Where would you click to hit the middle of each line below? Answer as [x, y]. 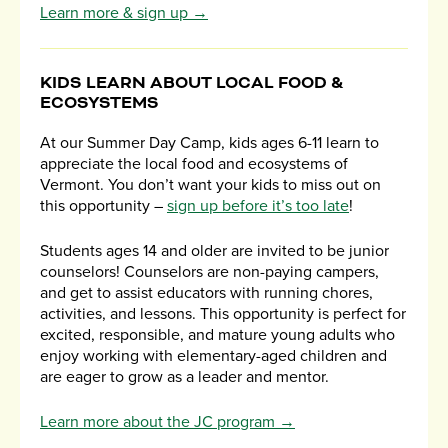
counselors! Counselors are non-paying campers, [209, 272]
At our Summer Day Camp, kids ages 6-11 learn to [209, 143]
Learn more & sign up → [124, 13]
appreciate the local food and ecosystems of [194, 164]
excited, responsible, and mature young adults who [217, 335]
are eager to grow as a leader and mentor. [184, 377]
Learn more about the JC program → [167, 422]
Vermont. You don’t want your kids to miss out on [210, 185]
